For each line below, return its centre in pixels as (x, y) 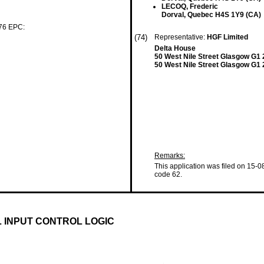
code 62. (168, 174)
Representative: (181, 37)
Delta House (175, 48)
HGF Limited (228, 37)
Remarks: (170, 156)
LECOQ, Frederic (190, 6)
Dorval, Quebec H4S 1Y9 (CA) (211, 15)
